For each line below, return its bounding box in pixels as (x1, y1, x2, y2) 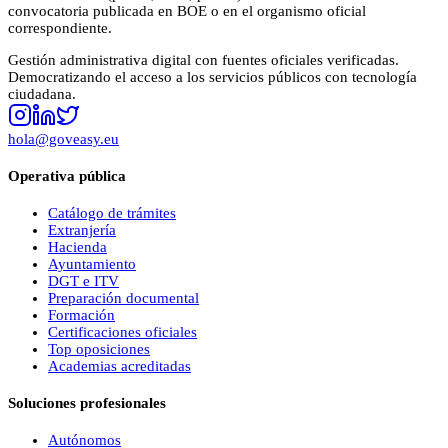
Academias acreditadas (48, 357, 191, 374)
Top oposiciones (48, 340, 150, 357)
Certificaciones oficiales (48, 323, 197, 340)
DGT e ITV (48, 272, 119, 289)
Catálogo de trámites (48, 204, 176, 221)
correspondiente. (8, 19, 112, 36)
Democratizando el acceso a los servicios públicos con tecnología (8, 68, 417, 85)
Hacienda (48, 238, 107, 255)
